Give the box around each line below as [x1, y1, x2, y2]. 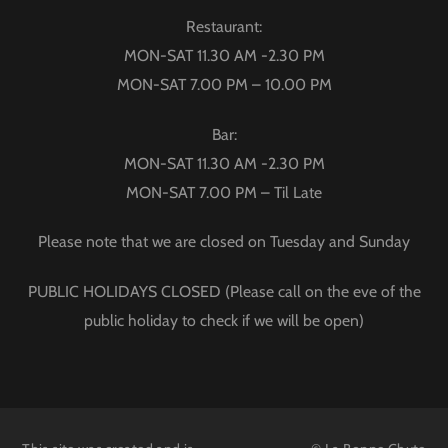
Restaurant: [186, 16, 262, 36]
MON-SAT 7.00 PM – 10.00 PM [116, 74, 332, 94]
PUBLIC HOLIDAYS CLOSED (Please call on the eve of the [27, 281, 421, 301]
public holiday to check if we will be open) [84, 310, 364, 330]
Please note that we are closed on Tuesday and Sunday [38, 232, 410, 252]
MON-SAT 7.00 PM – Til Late [126, 182, 322, 202]
